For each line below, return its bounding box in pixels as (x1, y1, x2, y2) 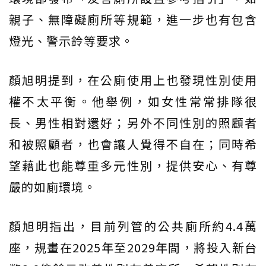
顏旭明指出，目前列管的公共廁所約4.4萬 (9, 217, 257, 235)
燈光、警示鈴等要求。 (9, 31, 134, 49)
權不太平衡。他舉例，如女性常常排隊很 (9, 92, 257, 110)
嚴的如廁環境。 (9, 178, 96, 195)
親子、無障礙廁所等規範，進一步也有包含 (9, 10, 257, 28)
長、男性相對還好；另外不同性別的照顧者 (9, 113, 257, 131)
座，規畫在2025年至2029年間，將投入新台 (9, 238, 257, 256)
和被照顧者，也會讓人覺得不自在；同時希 (9, 135, 257, 153)
